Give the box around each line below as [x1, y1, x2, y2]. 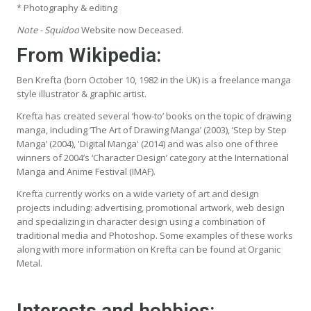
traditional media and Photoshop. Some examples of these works [17, 228, 293, 242]
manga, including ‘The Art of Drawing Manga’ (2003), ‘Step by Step [17, 123, 287, 136]
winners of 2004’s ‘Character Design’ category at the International [17, 151, 289, 164]
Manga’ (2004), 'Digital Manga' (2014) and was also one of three [17, 137, 278, 150]
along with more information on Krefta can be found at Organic [17, 242, 280, 255]
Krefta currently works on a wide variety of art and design [17, 187, 259, 200]
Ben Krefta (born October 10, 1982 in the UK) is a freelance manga [17, 73, 291, 86]
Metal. [17, 256, 42, 269]
